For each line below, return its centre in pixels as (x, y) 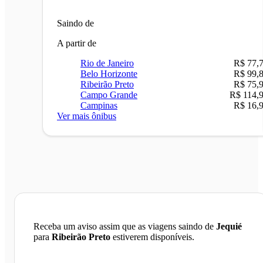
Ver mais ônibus (87, 116)
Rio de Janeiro (107, 63)
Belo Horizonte (109, 73)
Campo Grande (109, 95)
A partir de (77, 43)
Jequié (229, 226)
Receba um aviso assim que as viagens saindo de (125, 226)
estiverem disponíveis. (152, 237)
